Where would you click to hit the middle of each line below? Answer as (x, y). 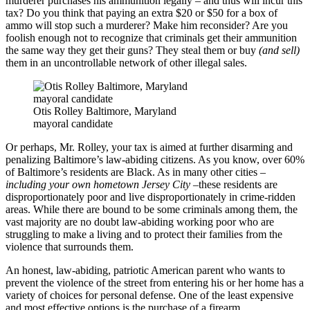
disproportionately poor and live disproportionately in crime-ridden (151, 197)
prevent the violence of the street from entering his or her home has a (155, 282)
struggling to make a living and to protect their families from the (144, 234)
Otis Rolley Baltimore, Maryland (105, 111)
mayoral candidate (73, 123)
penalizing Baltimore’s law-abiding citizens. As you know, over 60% (155, 159)
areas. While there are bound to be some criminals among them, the (152, 209)
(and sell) (279, 50)
